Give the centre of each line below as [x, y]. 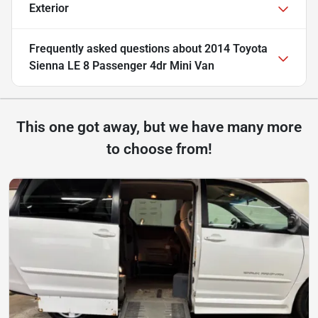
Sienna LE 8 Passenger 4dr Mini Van [122, 66]
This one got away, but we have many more [159, 127]
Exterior [49, 9]
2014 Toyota [236, 49]
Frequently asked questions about [117, 49]
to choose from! [159, 149]
